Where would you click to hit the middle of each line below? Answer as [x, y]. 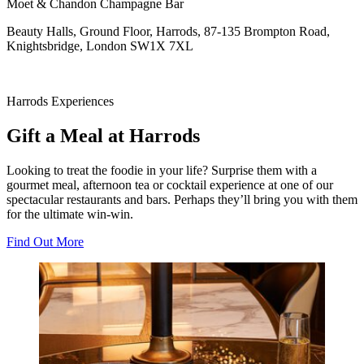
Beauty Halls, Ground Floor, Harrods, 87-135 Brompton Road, [168, 31]
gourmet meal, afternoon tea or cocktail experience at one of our [170, 184]
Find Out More [45, 241]
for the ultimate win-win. [70, 214]
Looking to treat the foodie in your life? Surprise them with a [162, 170]
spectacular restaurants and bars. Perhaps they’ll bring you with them [182, 199]
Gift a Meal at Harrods [103, 135]
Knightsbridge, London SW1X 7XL [100, 45]
